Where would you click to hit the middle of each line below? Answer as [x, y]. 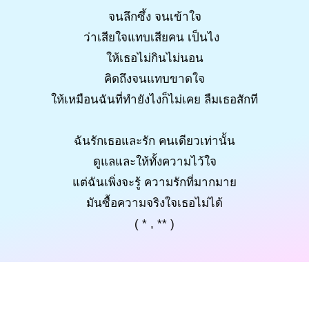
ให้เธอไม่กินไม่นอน [154, 58]
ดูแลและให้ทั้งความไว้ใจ [154, 161]
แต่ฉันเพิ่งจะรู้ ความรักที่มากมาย [154, 182]
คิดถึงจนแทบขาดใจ [154, 79]
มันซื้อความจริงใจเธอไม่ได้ [154, 203]
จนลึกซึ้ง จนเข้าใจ [154, 17]
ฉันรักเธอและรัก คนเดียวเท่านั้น [154, 141]
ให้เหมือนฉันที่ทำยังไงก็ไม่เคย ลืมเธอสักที [154, 99]
